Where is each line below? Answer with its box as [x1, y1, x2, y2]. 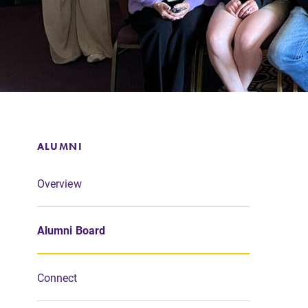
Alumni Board [36, 223, 106, 238]
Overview [36, 176, 82, 191]
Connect [36, 269, 78, 285]
